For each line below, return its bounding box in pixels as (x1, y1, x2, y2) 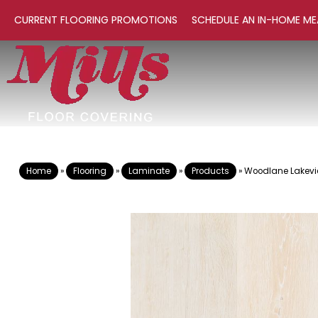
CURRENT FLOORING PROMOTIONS (14, 13, 177, 27)
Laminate (128, 165, 170, 177)
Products (192, 165, 229, 177)
